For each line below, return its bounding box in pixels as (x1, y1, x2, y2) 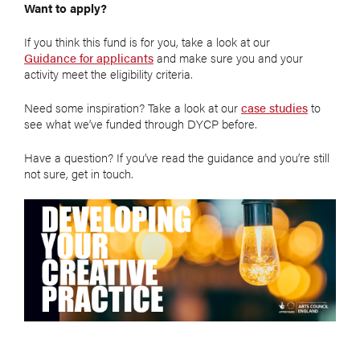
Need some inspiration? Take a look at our (24, 99, 241, 117)
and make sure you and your (153, 49, 303, 67)
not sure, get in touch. (24, 165, 133, 182)
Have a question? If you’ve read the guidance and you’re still (24, 149, 329, 166)
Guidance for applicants (24, 49, 153, 67)
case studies (241, 99, 308, 117)
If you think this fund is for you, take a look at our (24, 33, 273, 51)
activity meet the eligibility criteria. (24, 65, 193, 83)
